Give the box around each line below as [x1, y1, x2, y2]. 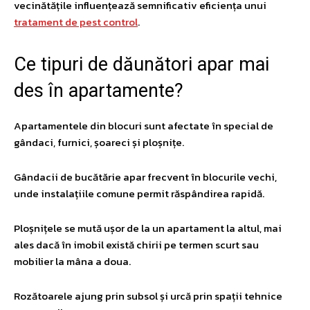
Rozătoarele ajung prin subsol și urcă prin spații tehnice [14, 287, 282, 304]
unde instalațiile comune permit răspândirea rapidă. [14, 185, 264, 201]
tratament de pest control [14, 13, 138, 30]
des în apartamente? [14, 79, 183, 102]
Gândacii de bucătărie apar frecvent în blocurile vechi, [14, 168, 277, 185]
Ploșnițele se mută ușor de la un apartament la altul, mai [14, 219, 282, 236]
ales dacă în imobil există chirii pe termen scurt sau [14, 236, 259, 253]
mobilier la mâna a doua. [14, 253, 131, 269]
